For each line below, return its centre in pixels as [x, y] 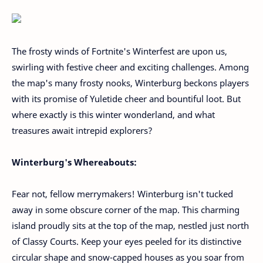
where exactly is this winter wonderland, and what [113, 114]
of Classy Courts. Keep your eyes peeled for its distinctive [127, 241]
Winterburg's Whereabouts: [74, 162]
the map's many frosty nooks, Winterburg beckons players [130, 83]
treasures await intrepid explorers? [82, 130]
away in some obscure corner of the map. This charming [126, 210]
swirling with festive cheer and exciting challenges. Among [130, 67]
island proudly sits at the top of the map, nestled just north [130, 225]
